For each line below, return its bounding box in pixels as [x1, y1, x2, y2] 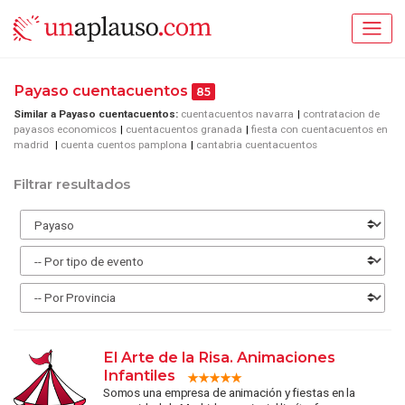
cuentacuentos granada [126, 122, 242, 136]
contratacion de [303, 107, 380, 120]
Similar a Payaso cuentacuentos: [14, 107, 178, 120]
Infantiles [102, 366, 175, 385]
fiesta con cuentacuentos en [251, 122, 388, 136]
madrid [14, 137, 52, 151]
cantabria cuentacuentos [196, 137, 317, 151]
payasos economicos [14, 122, 117, 136]
